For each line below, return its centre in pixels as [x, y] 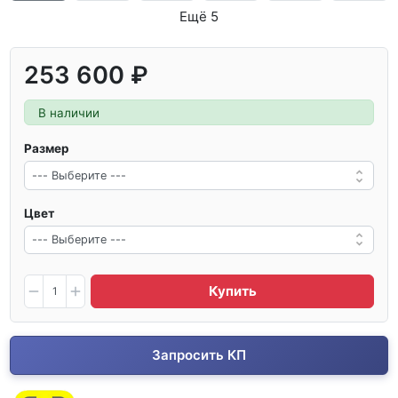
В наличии [69, 112]
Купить [232, 291]
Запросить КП [199, 354]
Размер [47, 149]
